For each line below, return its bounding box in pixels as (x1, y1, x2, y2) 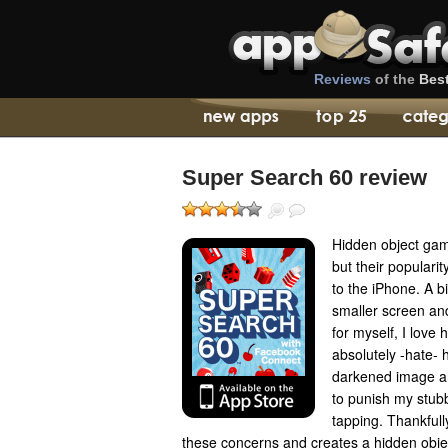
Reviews (314, 71, 371, 87)
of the (371, 71, 419, 87)
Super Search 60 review (182, 165, 427, 190)
